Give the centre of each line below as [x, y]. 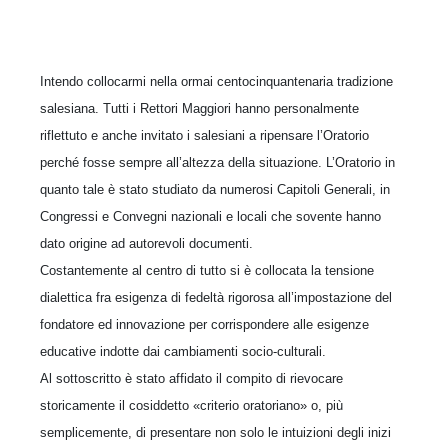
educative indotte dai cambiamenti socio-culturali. [183, 351]
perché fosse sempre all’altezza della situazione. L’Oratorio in [217, 162]
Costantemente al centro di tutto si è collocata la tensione [207, 270]
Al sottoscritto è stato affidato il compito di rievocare [191, 378]
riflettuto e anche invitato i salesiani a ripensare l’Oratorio [204, 135]
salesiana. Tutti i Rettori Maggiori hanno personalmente [199, 108]
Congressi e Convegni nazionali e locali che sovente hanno [210, 216]
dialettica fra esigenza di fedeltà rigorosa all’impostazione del [216, 297]
